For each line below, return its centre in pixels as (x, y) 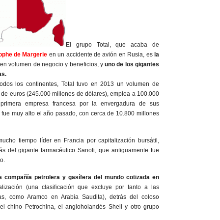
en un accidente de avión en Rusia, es (100, 55)
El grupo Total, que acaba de (112, 45)
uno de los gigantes (132, 64)
